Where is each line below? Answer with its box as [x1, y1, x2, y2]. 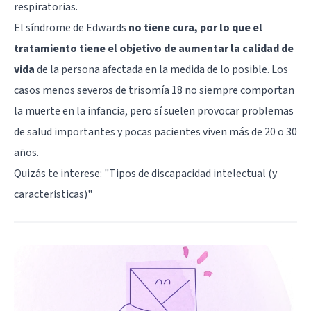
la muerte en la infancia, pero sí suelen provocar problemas [14, 103, 294, 119]
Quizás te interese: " [14, 165, 109, 181]
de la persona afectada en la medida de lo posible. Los [35, 61, 288, 77]
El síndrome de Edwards [14, 19, 128, 35]
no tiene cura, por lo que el [128, 19, 262, 35]
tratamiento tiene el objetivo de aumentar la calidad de [14, 40, 294, 56]
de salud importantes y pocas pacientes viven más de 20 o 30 [14, 124, 297, 140]
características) [14, 186, 87, 202]
